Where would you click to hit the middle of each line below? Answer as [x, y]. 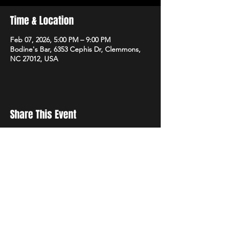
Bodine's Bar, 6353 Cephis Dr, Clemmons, [75, 49]
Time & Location [42, 21]
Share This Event [43, 115]
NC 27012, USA [34, 59]
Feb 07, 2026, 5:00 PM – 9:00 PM [60, 40]
